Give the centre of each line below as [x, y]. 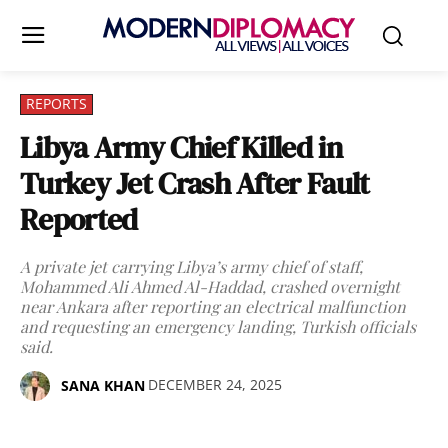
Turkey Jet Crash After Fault [195, 183]
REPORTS [56, 103]
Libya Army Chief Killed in [181, 147]
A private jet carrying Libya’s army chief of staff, [191, 266]
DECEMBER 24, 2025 [215, 385]
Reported [79, 219]
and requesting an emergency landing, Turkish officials [218, 326]
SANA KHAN [103, 385]
